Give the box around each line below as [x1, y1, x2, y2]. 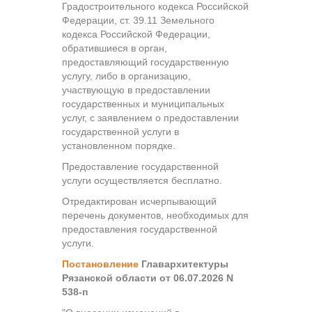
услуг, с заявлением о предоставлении [62, 111, 239, 123]
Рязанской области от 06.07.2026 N [62, 272, 233, 283]
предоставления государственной [62, 223, 217, 235]
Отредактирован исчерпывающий [62, 195, 217, 207]
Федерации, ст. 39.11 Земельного [62, 14, 214, 26]
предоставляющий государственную [62, 56, 229, 68]
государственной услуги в [62, 125, 179, 137]
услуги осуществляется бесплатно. [62, 174, 222, 186]
